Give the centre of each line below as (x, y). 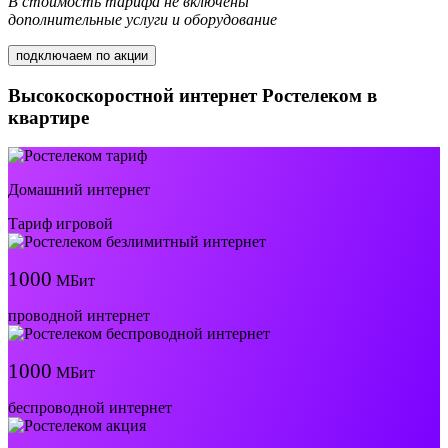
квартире (48, 117)
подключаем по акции (82, 55)
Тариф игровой (60, 224)
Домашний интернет (79, 190)
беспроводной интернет (90, 408)
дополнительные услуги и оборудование (142, 19)
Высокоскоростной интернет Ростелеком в (192, 95)
